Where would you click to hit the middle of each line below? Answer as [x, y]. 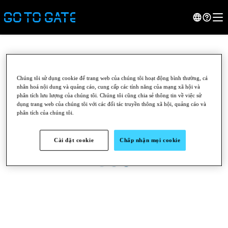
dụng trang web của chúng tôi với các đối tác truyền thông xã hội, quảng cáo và [112, 104]
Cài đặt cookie [74, 140]
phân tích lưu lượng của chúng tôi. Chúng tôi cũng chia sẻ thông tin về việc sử [109, 95]
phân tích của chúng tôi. [46, 113]
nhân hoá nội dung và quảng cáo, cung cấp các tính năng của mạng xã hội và [109, 87]
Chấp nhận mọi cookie [150, 140]
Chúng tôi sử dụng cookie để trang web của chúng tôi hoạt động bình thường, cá [112, 78]
